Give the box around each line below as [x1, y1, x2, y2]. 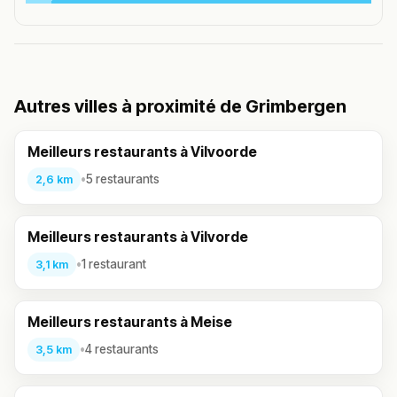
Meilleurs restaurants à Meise [27, 313, 232, 331]
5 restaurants [86, 172, 160, 187]
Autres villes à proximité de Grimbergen [14, 95, 346, 117]
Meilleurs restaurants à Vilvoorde [27, 143, 257, 160]
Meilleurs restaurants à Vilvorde [27, 228, 248, 245]
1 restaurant [82, 257, 146, 272]
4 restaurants [85, 342, 159, 357]
